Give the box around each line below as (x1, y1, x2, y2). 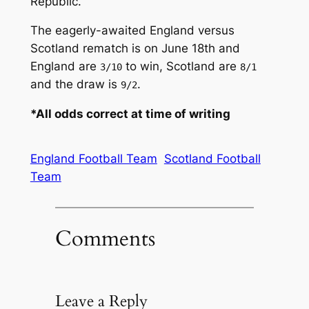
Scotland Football (163, 152, 261, 166)
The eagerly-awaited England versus (30, 23, 235, 38)
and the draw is (30, 77, 121, 92)
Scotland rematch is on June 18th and (30, 41, 240, 56)
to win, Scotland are (121, 59, 240, 74)
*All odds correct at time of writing (30, 107, 230, 121)
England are (30, 59, 100, 74)
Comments (54, 223, 155, 253)
